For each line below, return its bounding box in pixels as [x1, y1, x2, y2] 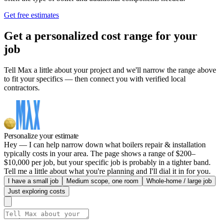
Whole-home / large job [146, 177, 212, 185]
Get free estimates [4, 10, 59, 19]
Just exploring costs [8, 187, 65, 195]
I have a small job [8, 177, 58, 185]
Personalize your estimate [4, 131, 79, 140]
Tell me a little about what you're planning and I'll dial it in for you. [4, 166, 211, 175]
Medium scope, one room [66, 177, 138, 185]
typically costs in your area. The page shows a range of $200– [4, 149, 195, 158]
